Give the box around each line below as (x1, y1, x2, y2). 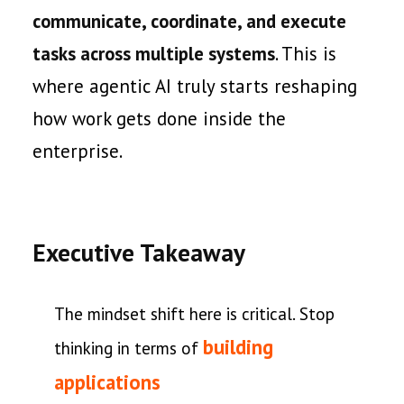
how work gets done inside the (32, 106, 286, 131)
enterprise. (32, 139, 123, 163)
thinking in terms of (54, 337, 203, 359)
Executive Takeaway (32, 236, 245, 269)
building (203, 334, 273, 360)
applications (54, 369, 161, 395)
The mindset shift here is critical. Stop (54, 303, 335, 325)
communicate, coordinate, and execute (32, 9, 346, 33)
